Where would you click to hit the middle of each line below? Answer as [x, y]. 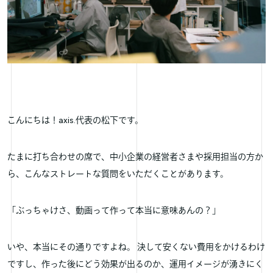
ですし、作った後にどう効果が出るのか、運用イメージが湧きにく [135, 264]
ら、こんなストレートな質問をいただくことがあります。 [118, 174]
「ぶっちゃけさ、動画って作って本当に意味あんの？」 [114, 211]
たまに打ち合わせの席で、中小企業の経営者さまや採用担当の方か [135, 157]
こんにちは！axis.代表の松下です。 [75, 121]
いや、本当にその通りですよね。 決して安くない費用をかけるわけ [136, 247]
